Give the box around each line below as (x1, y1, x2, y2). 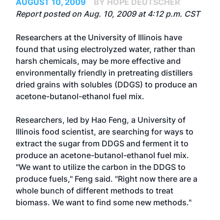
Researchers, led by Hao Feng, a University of (16, 115, 186, 125)
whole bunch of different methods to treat (16, 186, 173, 195)
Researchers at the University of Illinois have (16, 32, 182, 42)
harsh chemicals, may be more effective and (16, 56, 181, 66)
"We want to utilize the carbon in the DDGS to (16, 162, 186, 172)
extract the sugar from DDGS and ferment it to (16, 138, 189, 148)
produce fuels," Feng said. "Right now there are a (16, 174, 197, 184)
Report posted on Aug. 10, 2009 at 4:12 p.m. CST (16, 9, 200, 19)
